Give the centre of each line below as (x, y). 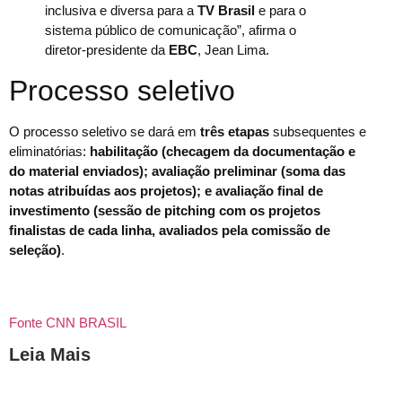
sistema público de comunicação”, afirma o (170, 31)
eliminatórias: (49, 152)
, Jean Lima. (233, 50)
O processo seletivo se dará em (103, 132)
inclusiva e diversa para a (121, 11)
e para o (280, 11)
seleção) (35, 250)
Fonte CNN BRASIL (68, 322)
